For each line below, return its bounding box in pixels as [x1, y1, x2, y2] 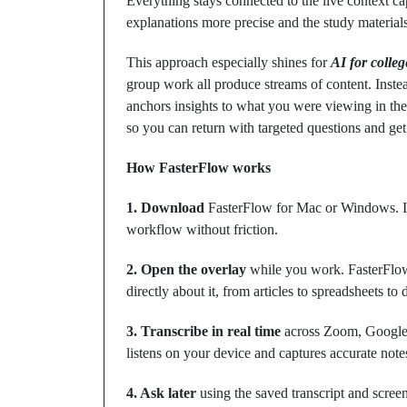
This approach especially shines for [126, 55, 331, 70]
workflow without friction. [126, 222, 278, 237]
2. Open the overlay [126, 262, 246, 277]
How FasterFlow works [126, 160, 271, 175]
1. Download [126, 200, 204, 215]
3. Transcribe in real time [126, 323, 281, 339]
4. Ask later [126, 385, 196, 401]
